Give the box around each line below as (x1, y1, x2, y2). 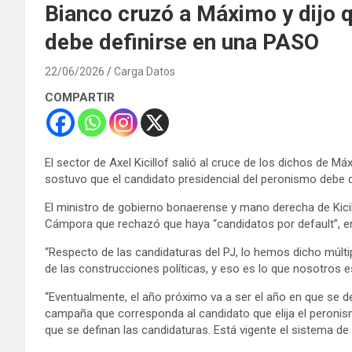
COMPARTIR (45, 90, 115, 104)
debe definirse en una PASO (45, 28, 319, 55)
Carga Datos (114, 64, 175, 78)
